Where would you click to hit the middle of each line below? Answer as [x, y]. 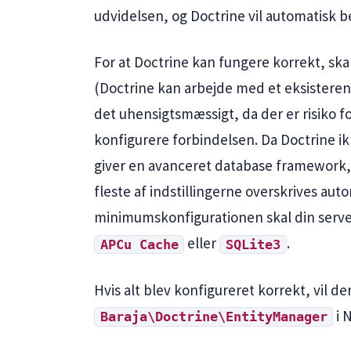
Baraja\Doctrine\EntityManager [213, 317]
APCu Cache [139, 244]
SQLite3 [253, 244]
